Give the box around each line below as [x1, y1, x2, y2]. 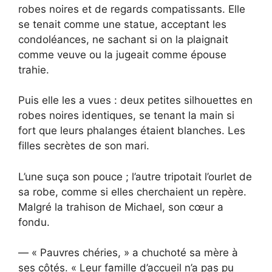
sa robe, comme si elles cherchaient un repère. [18, 185, 246, 198]
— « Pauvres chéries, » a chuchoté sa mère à [18, 246, 238, 259]
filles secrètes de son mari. [18, 140, 149, 152]
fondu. [18, 216, 50, 228]
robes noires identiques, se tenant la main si [18, 109, 234, 122]
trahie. [18, 63, 49, 76]
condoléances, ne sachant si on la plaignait [18, 33, 228, 46]
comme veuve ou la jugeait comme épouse [18, 48, 226, 61]
